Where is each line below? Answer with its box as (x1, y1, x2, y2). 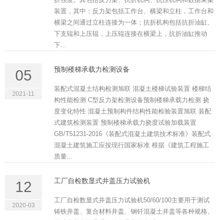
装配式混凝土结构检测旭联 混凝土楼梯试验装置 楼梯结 (54, 85, 211, 93)
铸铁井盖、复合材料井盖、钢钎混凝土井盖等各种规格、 (54, 208, 214, 216)
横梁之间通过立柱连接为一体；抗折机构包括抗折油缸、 (54, 19, 214, 27)
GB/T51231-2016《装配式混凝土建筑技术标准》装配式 (54, 130, 211, 138)
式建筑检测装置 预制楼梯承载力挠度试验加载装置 (54, 119, 196, 127)
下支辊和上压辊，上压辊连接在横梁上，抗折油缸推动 (54, 30, 207, 38)
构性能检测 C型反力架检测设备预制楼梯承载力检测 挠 (54, 96, 209, 104)
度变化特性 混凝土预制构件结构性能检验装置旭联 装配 (54, 108, 211, 115)
